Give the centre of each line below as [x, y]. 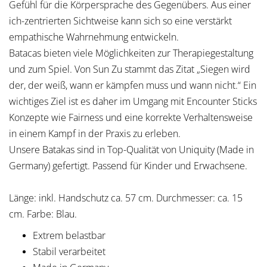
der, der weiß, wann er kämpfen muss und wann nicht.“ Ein [133, 85]
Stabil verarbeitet [69, 252]
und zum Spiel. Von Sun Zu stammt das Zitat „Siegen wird [130, 69]
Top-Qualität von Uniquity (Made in [181, 150]
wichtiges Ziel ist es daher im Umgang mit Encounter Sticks [133, 101]
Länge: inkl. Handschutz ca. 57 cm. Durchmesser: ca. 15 [126, 198]
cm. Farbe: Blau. [44, 214]
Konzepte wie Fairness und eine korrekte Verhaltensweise [131, 117]
